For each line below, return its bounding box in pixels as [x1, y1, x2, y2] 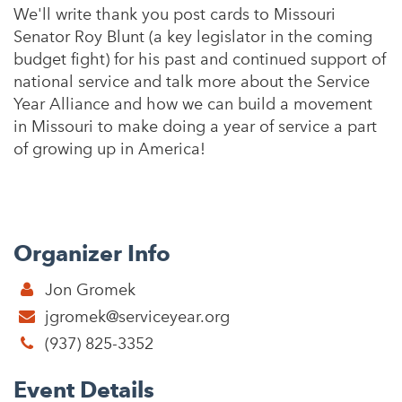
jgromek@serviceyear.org [45, 307, 230, 327]
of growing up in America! [13, 139, 210, 159]
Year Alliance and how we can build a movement [13, 94, 372, 114]
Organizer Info [13, 240, 170, 267]
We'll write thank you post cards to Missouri [13, 4, 336, 24]
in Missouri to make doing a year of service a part [13, 117, 377, 136]
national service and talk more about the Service [13, 72, 370, 92]
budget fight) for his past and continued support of [13, 49, 386, 69]
